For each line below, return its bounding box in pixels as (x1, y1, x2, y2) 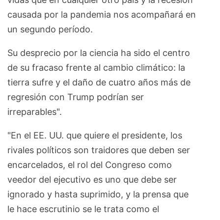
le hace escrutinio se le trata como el (7, 203, 159, 214)
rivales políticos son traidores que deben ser (7, 144, 190, 155)
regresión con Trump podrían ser (7, 91, 144, 102)
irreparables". (7, 106, 64, 117)
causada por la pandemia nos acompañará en (7, 9, 196, 20)
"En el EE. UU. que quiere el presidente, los (7, 130, 182, 140)
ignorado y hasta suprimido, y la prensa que (7, 189, 189, 199)
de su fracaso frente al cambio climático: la (7, 62, 185, 73)
